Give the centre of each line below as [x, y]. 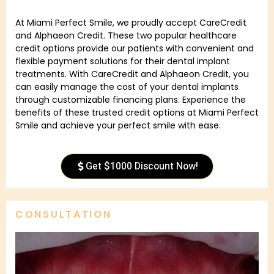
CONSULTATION [64, 214]
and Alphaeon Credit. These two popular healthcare [126, 36]
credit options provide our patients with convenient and [135, 49]
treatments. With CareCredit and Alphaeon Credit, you [132, 74]
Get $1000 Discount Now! [142, 166]
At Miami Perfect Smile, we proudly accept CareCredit [131, 23]
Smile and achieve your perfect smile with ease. [118, 126]
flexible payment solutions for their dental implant [123, 61]
